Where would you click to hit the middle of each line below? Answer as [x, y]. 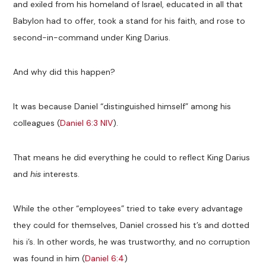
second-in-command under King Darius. [92, 37]
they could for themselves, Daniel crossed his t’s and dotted [132, 225]
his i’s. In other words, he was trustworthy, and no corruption [132, 242]
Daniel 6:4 [105, 259]
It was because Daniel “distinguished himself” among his [122, 106]
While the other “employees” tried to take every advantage [128, 209]
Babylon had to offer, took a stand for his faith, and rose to [129, 20]
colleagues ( [37, 123]
